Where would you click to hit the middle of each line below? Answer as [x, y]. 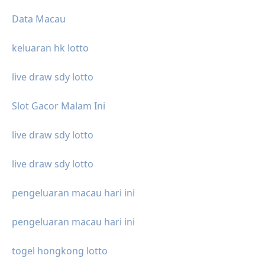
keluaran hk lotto [50, 48]
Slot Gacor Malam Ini [59, 106]
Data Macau [39, 19]
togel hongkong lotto [60, 251]
